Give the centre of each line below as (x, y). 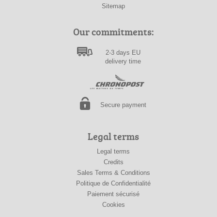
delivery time (123, 61)
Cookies (113, 204)
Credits (113, 162)
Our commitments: (113, 31)
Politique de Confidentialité (113, 183)
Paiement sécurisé (113, 194)
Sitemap (113, 6)
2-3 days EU (123, 52)
